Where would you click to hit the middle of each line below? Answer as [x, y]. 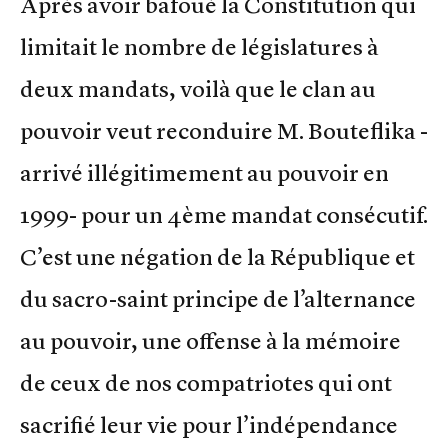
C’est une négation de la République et [217, 256]
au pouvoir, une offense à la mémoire [210, 340]
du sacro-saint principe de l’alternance [218, 298]
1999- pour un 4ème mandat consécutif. [224, 214]
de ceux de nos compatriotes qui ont [206, 382]
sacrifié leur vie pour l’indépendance [209, 424]
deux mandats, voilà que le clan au [198, 88]
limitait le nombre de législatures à [199, 46]
